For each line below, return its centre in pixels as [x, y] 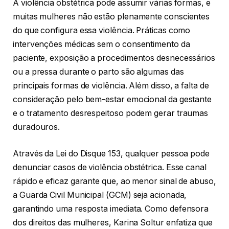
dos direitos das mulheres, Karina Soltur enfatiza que [113, 223]
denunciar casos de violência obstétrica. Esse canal [110, 168]
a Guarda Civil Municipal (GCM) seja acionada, [100, 195]
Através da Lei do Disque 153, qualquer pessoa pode [111, 154]
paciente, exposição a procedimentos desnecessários [114, 58]
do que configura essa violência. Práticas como [102, 31]
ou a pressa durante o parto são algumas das [98, 72]
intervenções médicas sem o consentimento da [101, 44]
